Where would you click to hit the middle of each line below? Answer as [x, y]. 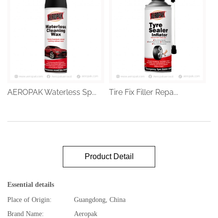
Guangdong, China [100, 200]
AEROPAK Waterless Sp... [52, 92]
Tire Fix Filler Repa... [144, 92]
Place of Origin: [29, 200]
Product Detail [109, 157]
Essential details [31, 185]
